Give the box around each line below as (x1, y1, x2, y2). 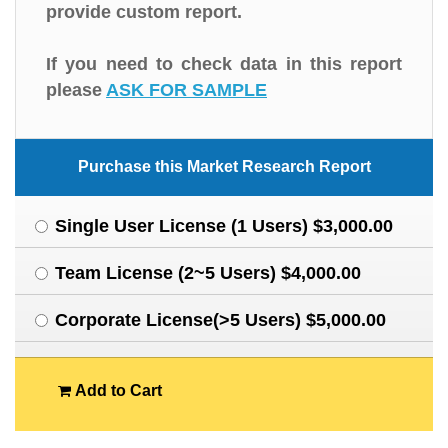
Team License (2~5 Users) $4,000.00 (55, 263, 361, 283)
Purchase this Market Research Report (77, 158, 371, 175)
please (46, 80, 106, 100)
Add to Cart (70, 382, 162, 399)
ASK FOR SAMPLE (106, 80, 267, 100)
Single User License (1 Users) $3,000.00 (55, 216, 393, 236)
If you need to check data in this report (46, 54, 402, 74)
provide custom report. (46, 2, 242, 22)
